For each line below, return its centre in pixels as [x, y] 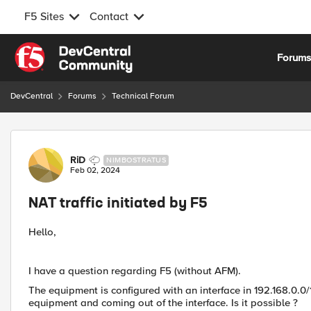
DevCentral [32, 96]
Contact [109, 17]
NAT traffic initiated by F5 [118, 204]
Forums [82, 96]
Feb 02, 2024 [95, 170]
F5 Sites [44, 17]
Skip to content [60, 50]
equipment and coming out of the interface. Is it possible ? [163, 303]
